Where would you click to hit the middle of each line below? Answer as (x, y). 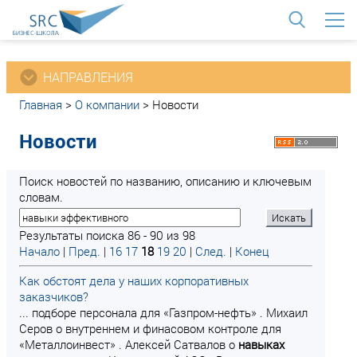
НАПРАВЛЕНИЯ (88, 77)
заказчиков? (54, 296)
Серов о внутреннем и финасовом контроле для (150, 328)
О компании (107, 104)
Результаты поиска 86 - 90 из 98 (107, 235)
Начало (39, 251)
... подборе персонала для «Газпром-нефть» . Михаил (163, 312)
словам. (41, 197)
